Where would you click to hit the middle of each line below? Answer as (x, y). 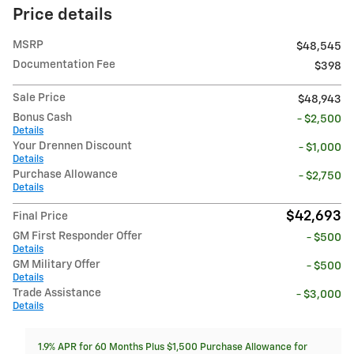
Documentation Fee (64, 65)
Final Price (40, 217)
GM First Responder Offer (77, 237)
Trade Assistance (57, 294)
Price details (62, 16)
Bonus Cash (42, 118)
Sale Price (39, 98)
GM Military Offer (56, 265)
